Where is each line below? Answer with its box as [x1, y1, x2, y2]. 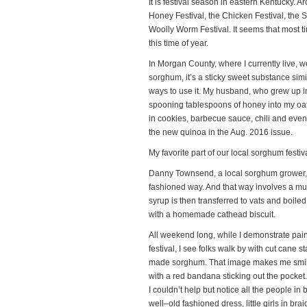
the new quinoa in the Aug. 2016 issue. [149, 127, 293, 137]
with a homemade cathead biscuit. [149, 210, 275, 219]
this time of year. [149, 38, 208, 48]
